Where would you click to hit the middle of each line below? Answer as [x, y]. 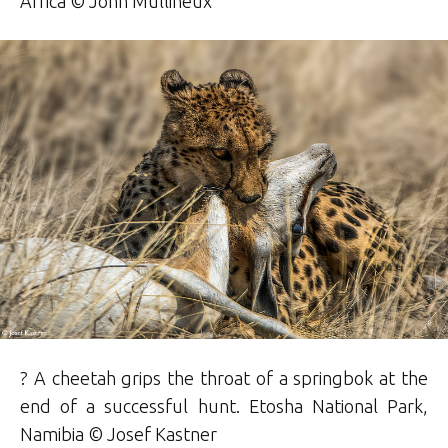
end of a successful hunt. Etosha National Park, [224, 405]
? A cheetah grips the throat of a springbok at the [224, 377]
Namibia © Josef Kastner [118, 433]
